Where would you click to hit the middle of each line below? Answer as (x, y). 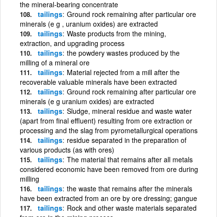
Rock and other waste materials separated (132, 208)
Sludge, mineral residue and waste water (129, 111)
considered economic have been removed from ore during (109, 169)
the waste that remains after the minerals (130, 188)
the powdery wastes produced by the (123, 53)
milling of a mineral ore (61, 62)
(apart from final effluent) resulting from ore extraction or (106, 120)
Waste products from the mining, (116, 33)
